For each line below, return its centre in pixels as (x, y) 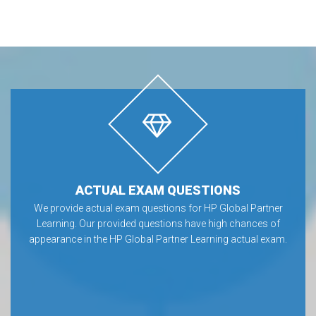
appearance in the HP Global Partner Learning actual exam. (158, 239)
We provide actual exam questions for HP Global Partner (158, 208)
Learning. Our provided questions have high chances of (158, 223)
